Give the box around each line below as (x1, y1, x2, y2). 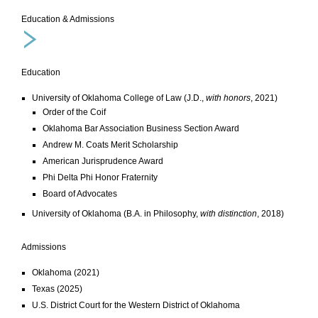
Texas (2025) (32, 283, 82, 294)
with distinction (200, 208, 257, 219)
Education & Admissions (21, 13, 114, 24)
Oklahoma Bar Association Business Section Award (43, 123, 239, 133)
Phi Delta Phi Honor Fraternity (43, 172, 158, 182)
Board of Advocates (43, 188, 117, 199)
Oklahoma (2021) (32, 267, 99, 278)
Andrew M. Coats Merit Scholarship (43, 139, 178, 150)
